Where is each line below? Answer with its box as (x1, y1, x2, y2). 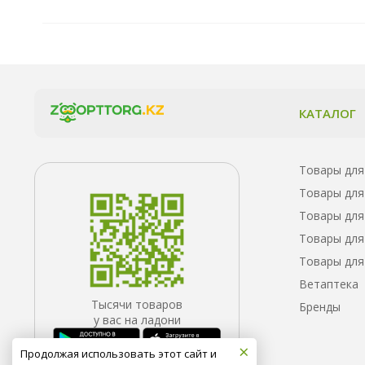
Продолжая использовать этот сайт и (20, 346, 217, 361)
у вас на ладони (93, 311, 181, 328)
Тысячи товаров (91, 296, 182, 312)
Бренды (299, 298, 341, 314)
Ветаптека (299, 275, 358, 292)
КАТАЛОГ (299, 104, 356, 121)
